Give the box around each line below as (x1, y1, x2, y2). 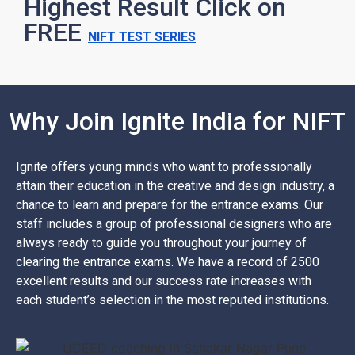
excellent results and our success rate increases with (16, 273, 311, 289)
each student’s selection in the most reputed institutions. (16, 292, 329, 308)
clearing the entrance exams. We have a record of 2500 (16, 254, 319, 270)
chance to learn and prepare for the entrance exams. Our (16, 197, 323, 213)
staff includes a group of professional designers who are (16, 216, 332, 232)
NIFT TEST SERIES (88, 29, 196, 45)
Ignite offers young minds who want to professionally (16, 159, 312, 175)
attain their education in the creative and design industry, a (16, 178, 334, 194)
